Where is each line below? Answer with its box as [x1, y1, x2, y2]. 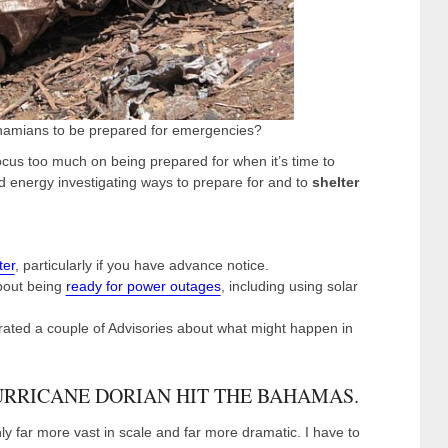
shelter [312, 174, 359, 190]
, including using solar [220, 278, 358, 294]
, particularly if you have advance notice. [14, 257, 269, 273]
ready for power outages [65, 278, 221, 294]
